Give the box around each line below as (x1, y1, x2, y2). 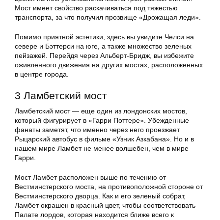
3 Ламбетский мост (15, 90, 107, 102)
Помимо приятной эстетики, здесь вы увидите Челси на (15, 33, 194, 41)
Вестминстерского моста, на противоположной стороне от (15, 183, 203, 191)
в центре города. (15, 70, 69, 79)
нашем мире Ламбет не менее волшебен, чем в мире (15, 144, 189, 153)
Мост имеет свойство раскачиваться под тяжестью (15, 4, 178, 12)
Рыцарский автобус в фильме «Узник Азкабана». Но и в (15, 135, 194, 143)
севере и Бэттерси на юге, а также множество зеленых (15, 42, 192, 51)
